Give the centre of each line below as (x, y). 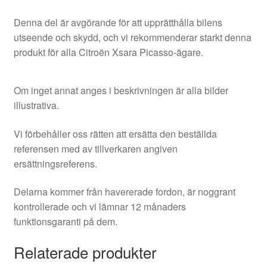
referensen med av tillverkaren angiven (95, 148)
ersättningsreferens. (55, 163)
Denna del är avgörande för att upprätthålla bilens (118, 23)
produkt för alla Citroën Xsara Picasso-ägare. (108, 52)
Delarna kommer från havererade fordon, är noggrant (124, 192)
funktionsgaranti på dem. (65, 222)
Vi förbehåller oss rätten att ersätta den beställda (115, 133)
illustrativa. (36, 105)
